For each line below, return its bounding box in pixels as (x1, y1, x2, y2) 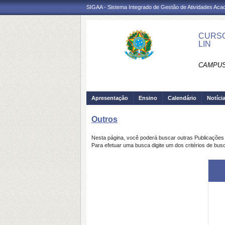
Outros (91, 115, 118, 124)
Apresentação (91, 95, 128, 101)
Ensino (139, 95, 157, 101)
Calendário (168, 95, 196, 101)
